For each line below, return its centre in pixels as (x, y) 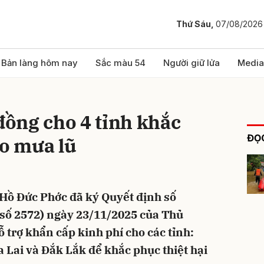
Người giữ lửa (192, 63)
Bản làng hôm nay (39, 63)
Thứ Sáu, (196, 24)
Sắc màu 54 (121, 63)
